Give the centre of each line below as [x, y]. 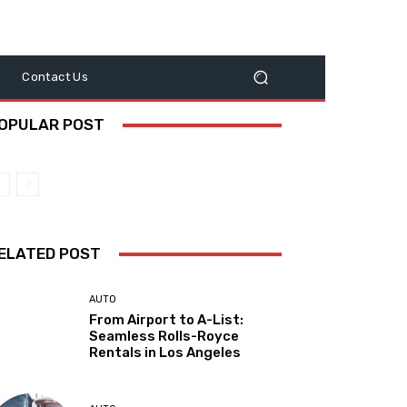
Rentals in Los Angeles [165, 353]
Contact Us [55, 77]
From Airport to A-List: [167, 320]
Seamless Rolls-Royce [164, 337]
